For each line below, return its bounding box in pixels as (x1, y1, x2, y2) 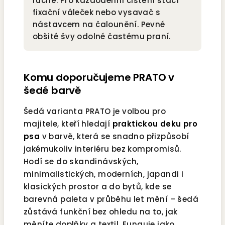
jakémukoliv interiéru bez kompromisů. (24, 144, 181, 155)
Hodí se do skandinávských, (24, 156, 139, 167)
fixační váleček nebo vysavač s (33, 7, 160, 18)
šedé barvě (24, 83, 82, 98)
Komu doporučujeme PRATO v (24, 70, 174, 85)
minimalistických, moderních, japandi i (24, 169, 184, 180)
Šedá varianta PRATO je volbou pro (24, 106, 166, 117)
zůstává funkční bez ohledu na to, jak (24, 206, 178, 217)
